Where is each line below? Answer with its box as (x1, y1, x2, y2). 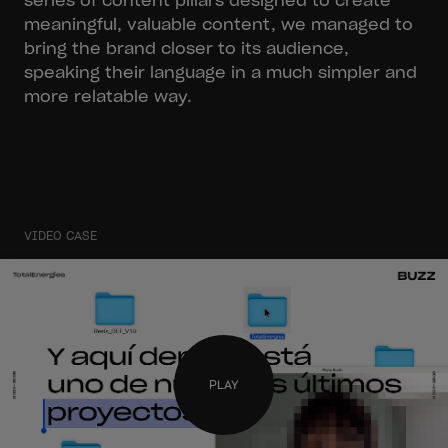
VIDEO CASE (24, 229, 97, 242)
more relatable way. (24, 88, 192, 105)
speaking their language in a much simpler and (24, 64, 417, 81)
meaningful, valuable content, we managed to (24, 16, 413, 33)
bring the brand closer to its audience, (24, 40, 349, 57)
